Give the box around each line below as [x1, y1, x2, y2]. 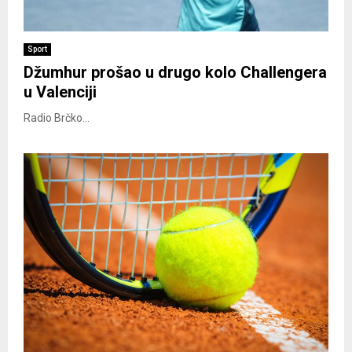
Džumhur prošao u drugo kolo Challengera [24, 63, 327, 82]
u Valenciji [24, 82, 97, 102]
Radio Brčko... [24, 112, 90, 125]
